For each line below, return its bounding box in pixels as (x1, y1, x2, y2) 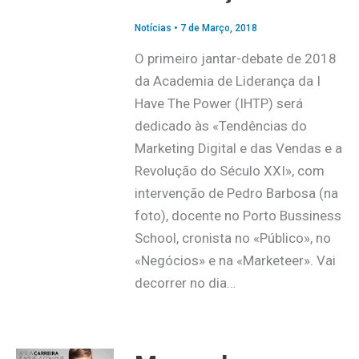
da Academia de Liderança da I (134, 72, 321, 89)
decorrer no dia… (134, 274, 236, 291)
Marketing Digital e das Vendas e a (134, 139, 342, 156)
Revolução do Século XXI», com (134, 162, 325, 179)
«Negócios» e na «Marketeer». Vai (134, 252, 336, 268)
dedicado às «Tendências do (134, 117, 307, 134)
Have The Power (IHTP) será (134, 95, 303, 111)
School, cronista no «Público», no (134, 229, 331, 246)
